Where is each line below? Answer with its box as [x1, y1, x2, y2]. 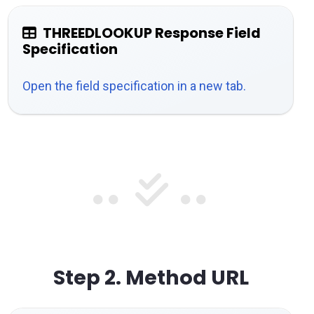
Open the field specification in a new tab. [22, 78, 246, 94]
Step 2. [53, 264, 121, 292]
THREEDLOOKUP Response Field [43, 23, 261, 43]
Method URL [121, 264, 249, 292]
